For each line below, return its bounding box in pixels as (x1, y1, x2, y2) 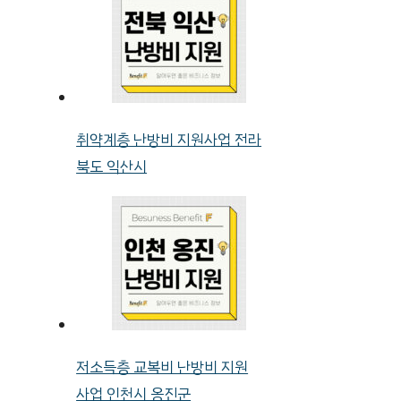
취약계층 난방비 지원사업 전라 (76, 128, 262, 151)
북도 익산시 (76, 155, 148, 178)
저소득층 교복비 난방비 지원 (76, 355, 249, 379)
